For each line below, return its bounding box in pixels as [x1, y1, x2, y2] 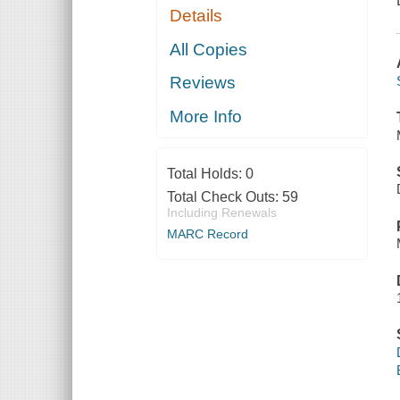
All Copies [170, 39, 248, 59]
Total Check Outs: [166, 188, 282, 204]
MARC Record [166, 226, 248, 241]
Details [170, 6, 223, 26]
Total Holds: [166, 165, 246, 181]
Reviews [170, 73, 237, 93]
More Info [170, 106, 243, 126]
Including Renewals [166, 204, 277, 220]
